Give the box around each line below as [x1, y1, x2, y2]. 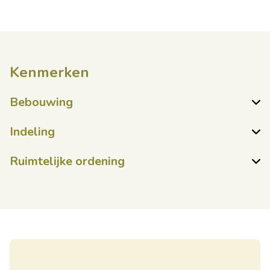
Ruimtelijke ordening [10, 153, 125, 170]
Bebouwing [10, 94, 73, 111]
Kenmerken [10, 63, 89, 83]
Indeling [10, 124, 55, 140]
